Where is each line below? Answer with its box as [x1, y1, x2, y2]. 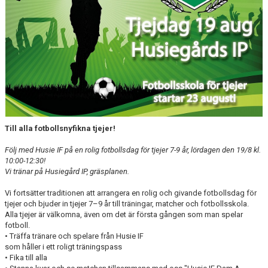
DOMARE [7, 20, 39, 29]
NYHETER [7, 46, 39, 55]
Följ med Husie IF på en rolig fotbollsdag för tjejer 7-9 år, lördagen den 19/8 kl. [5, 145, 261, 155]
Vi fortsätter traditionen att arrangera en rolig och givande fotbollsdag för [5, 188, 257, 198]
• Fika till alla [5, 253, 47, 263]
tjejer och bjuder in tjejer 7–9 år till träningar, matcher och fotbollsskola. [5, 199, 249, 209]
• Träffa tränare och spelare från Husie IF [5, 232, 144, 241]
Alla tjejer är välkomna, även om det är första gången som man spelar [5, 210, 243, 220]
